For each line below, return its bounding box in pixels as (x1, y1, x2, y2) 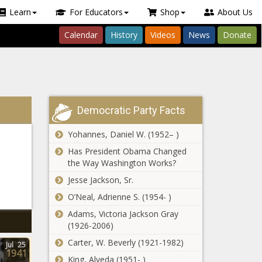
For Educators (69, 6, 123, 18)
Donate (223, 29, 251, 40)
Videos (150, 29, 175, 40)
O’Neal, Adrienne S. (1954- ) (67, 191, 171, 202)
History (111, 29, 137, 40)
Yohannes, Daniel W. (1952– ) (67, 129, 179, 140)
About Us (218, 6, 253, 18)
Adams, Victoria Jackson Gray (67, 208, 178, 219)
